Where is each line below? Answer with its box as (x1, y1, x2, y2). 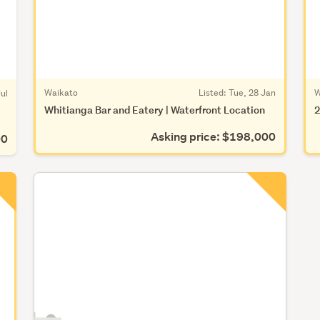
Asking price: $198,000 (150, 129, 276, 144)
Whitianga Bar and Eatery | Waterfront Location (44, 102, 265, 116)
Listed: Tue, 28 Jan (198, 86, 276, 99)
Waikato (44, 86, 78, 99)
